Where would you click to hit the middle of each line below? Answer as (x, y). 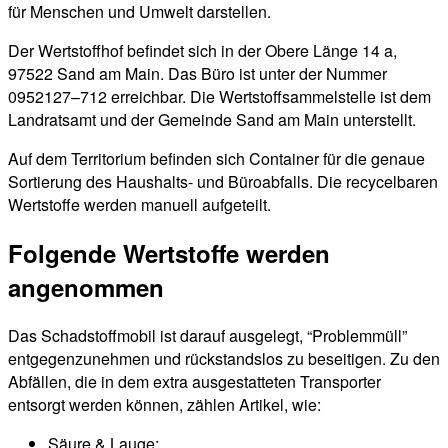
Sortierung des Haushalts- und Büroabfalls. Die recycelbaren (223, 181)
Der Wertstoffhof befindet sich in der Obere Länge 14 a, (202, 50)
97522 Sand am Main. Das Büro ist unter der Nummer (197, 73)
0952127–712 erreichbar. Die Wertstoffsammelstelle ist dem (219, 96)
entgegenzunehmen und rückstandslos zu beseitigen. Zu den (224, 358)
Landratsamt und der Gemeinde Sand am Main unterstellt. (212, 119)
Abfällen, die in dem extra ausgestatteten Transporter (194, 381)
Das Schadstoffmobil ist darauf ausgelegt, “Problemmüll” (207, 335)
